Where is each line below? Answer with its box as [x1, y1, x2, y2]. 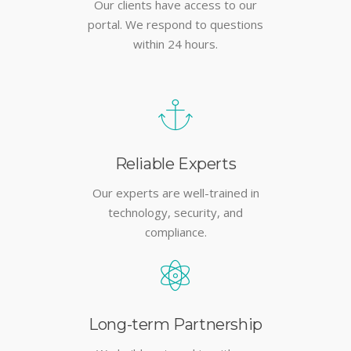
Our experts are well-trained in [92, 184, 259, 201]
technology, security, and [108, 204, 243, 220]
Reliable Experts [114, 154, 237, 173]
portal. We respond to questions [88, 16, 263, 32]
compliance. [144, 223, 207, 240]
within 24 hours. [133, 35, 218, 52]
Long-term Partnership [89, 314, 262, 334]
